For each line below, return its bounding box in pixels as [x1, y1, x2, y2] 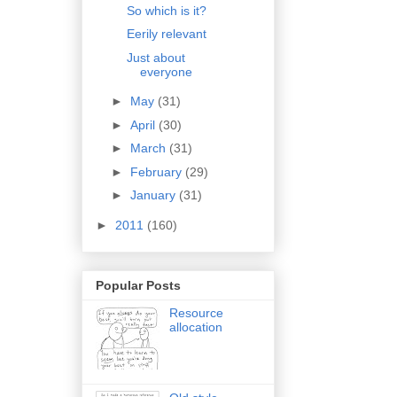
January [129, 188, 179, 203]
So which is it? [126, 3, 206, 18]
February [129, 164, 185, 179]
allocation [168, 319, 222, 334]
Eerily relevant [126, 27, 206, 42]
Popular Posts [96, 277, 181, 292]
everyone [139, 64, 192, 79]
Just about [126, 50, 185, 65]
